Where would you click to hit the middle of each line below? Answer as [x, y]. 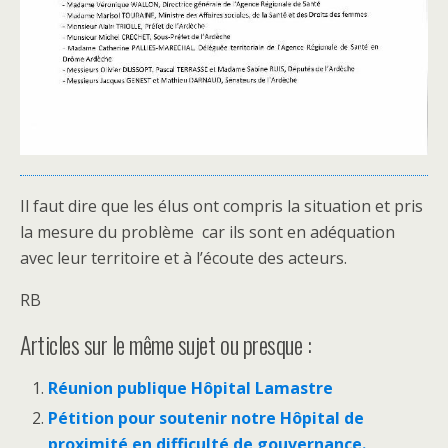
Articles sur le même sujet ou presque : [166, 343]
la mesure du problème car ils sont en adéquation [207, 231]
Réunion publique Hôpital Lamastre [191, 387]
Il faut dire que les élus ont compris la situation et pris [221, 205]
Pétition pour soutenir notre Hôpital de [206, 417]
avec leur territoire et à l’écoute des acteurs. [183, 257]
